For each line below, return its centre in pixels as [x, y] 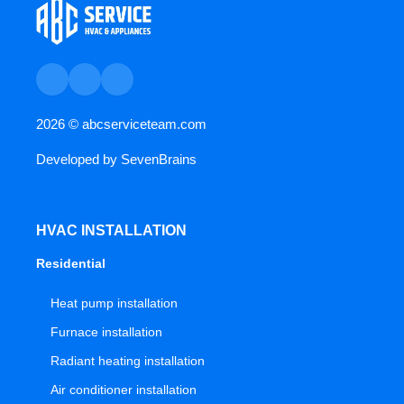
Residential [71, 264]
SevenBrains [159, 160]
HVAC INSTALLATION [111, 231]
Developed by [78, 160]
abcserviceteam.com [144, 124]
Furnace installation [106, 332]
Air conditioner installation [124, 390]
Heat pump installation [114, 303]
